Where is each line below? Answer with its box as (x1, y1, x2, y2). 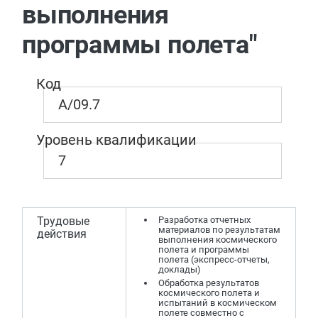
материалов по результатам (158, 224, 280, 235)
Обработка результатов (158, 278, 259, 288)
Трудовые (37, 214, 89, 228)
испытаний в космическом (158, 297, 277, 308)
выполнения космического (158, 234, 277, 245)
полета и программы (158, 244, 249, 255)
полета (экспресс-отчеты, (158, 254, 270, 265)
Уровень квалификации (36, 131, 197, 148)
